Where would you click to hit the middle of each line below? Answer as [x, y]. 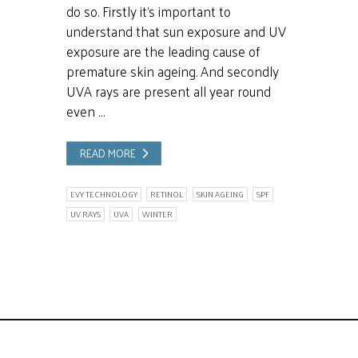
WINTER [157, 214]
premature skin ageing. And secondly [172, 71]
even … [85, 111]
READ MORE [108, 153]
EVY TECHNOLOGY [103, 195]
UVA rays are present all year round [168, 91]
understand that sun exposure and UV [176, 31]
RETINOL [167, 195]
